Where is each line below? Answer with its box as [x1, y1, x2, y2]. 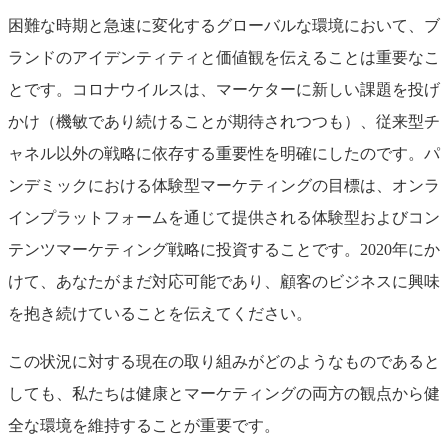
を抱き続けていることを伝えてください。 [8, 304, 312, 322]
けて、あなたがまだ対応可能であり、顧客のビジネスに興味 [8, 272, 440, 290]
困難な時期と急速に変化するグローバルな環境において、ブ [8, 16, 440, 34]
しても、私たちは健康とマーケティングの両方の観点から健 [8, 384, 440, 402]
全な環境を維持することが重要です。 [8, 416, 280, 434]
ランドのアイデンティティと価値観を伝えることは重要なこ [8, 48, 440, 66]
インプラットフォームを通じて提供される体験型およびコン [8, 208, 440, 226]
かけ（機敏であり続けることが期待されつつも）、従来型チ [8, 112, 440, 130]
